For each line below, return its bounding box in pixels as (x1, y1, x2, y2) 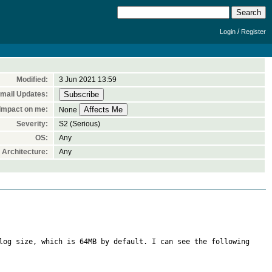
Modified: (16, 75, 48, 84)
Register (241, 28, 266, 35)
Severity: (16, 120, 48, 128)
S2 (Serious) (59, 120, 100, 128)
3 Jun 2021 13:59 (59, 75, 117, 84)
